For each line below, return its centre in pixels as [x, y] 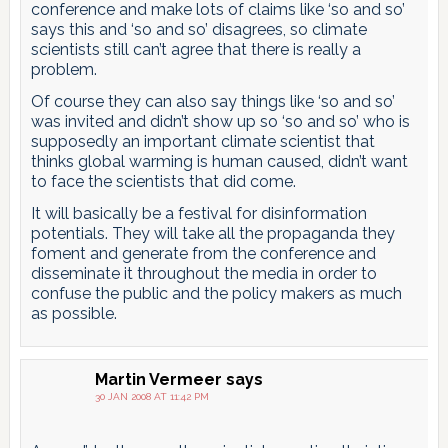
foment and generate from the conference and [203, 253]
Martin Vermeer [158, 379]
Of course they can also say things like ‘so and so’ [212, 101]
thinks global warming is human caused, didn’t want [219, 161]
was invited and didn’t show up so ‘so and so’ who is [220, 121]
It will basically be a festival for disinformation [198, 213]
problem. [63, 69]
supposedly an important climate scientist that [202, 141]
